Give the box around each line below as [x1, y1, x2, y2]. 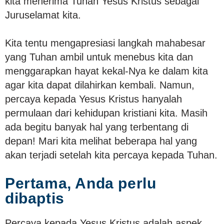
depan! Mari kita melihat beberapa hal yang [5, 135, 197, 146]
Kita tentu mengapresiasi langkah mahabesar [5, 37, 205, 48]
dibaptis [5, 189, 64, 206]
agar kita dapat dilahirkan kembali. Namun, [5, 79, 194, 90]
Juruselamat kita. [5, 9, 81, 20]
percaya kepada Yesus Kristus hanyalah [5, 93, 182, 104]
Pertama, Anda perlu [5, 174, 156, 191]
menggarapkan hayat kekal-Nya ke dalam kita [5, 65, 208, 76]
